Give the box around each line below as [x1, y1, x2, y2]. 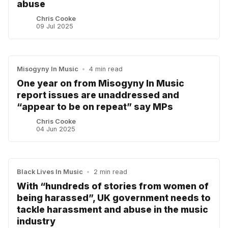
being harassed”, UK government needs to [17, 192, 211, 204]
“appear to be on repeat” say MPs [17, 101, 173, 112]
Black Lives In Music [17, 168, 83, 176]
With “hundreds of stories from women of [17, 181, 209, 192]
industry [17, 216, 55, 227]
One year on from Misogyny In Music [17, 78, 184, 89]
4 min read [89, 65, 123, 73]
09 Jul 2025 [36, 22, 74, 30]
